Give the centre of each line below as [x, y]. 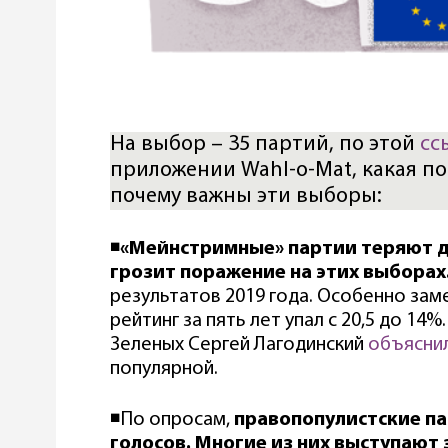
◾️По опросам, [172, 419]
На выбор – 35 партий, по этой [265, 144]
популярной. [164, 368]
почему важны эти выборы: [246, 196]
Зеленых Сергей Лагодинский [239, 344]
